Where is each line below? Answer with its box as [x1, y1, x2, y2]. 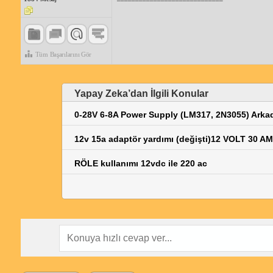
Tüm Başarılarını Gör [35, 51, 92, 58]
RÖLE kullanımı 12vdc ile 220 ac [74, 158, 207, 168]
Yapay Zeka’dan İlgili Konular [74, 88, 208, 99]
